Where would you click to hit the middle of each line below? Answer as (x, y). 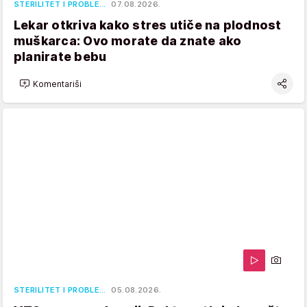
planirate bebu (60, 57)
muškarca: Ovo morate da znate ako (128, 41)
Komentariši (57, 84)
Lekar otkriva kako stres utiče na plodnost (148, 25)
